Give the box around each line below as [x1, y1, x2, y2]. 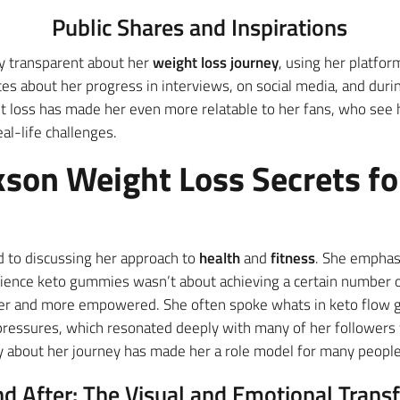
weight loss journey [152, 51, 279, 74]
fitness [270, 246, 315, 270]
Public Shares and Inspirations [52, 9, 348, 45]
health [198, 246, 240, 270]
